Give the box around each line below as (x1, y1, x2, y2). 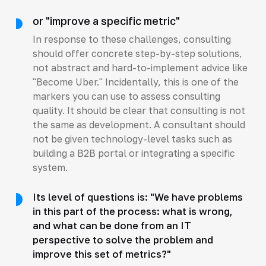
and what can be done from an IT (32, 219, 191, 232)
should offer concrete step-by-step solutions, (32, 47, 242, 59)
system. (32, 161, 68, 173)
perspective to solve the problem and (32, 233, 213, 246)
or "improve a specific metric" (32, 14, 180, 27)
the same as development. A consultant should (32, 119, 245, 130)
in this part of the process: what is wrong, (32, 205, 232, 217)
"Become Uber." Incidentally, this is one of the (32, 76, 239, 87)
